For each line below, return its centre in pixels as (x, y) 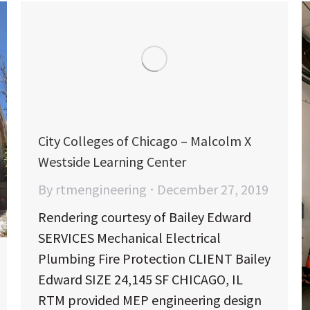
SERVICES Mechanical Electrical (129, 238)
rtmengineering (101, 190)
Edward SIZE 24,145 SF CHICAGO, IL (140, 280)
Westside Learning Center (112, 162)
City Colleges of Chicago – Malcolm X (145, 141)
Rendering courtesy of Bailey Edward (145, 217)
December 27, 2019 (213, 190)
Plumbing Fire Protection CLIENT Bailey (154, 259)
